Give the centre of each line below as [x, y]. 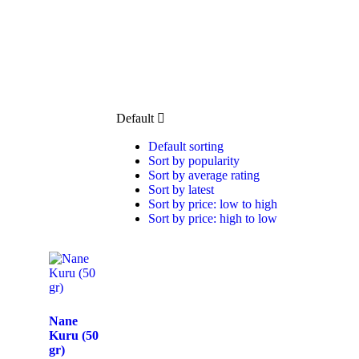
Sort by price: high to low [213, 219]
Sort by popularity [194, 161]
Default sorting [186, 147]
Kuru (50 [74, 336]
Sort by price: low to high [213, 204]
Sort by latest [181, 190]
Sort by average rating [204, 175]
